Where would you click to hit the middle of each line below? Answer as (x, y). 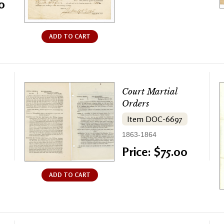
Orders (135, 104)
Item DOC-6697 (155, 119)
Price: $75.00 (155, 152)
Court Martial (149, 92)
